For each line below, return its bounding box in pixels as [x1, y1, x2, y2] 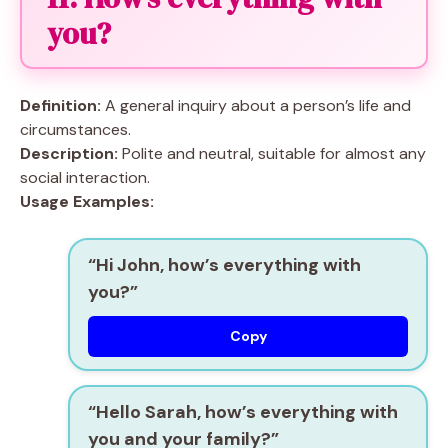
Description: [20, 143, 118, 164]
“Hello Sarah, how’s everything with [88, 400, 398, 424]
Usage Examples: [20, 191, 154, 212]
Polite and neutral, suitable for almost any [118, 143, 426, 164]
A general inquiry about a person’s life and [101, 95, 411, 116]
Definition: [20, 95, 101, 116]
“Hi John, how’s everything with [88, 253, 361, 277]
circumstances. [20, 119, 131, 140]
